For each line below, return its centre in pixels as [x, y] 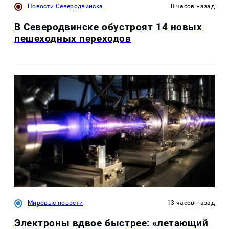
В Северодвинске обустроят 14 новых [108, 27]
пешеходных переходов [73, 38]
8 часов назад [193, 6]
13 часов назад [191, 203]
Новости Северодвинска [65, 6]
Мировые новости [55, 203]
